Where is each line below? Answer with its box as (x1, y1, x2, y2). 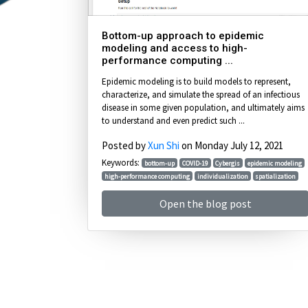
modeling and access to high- (102, 41, 247, 54)
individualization (197, 171, 248, 181)
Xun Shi (148, 138, 179, 152)
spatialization (255, 171, 296, 181)
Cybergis (215, 158, 241, 168)
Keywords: (102, 156, 142, 168)
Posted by (102, 138, 148, 152)
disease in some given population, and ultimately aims (102, 101, 305, 113)
